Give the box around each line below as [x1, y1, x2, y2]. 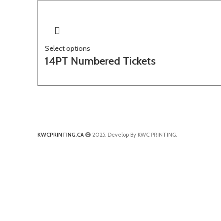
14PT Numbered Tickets [45, 54, 156, 68]
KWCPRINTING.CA [37, 131, 84, 138]
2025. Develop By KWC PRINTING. [91, 131, 177, 138]
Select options [45, 44, 90, 53]
